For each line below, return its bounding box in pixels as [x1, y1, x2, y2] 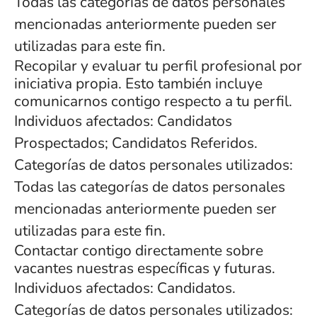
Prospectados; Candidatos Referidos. [14, 133, 258, 153]
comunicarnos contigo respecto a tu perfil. [14, 91, 292, 111]
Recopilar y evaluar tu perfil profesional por [14, 56, 302, 76]
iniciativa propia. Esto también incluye [14, 74, 263, 93]
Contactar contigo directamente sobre [14, 241, 263, 260]
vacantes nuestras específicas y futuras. [14, 258, 275, 278]
